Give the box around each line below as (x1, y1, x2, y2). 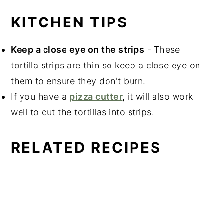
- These (144, 44, 180, 55)
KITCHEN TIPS (11, 14, 129, 31)
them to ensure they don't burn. (11, 76, 146, 87)
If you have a (11, 91, 70, 102)
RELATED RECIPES (11, 139, 162, 156)
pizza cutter (69, 91, 123, 102)
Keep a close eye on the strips (11, 44, 145, 55)
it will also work (125, 91, 193, 102)
